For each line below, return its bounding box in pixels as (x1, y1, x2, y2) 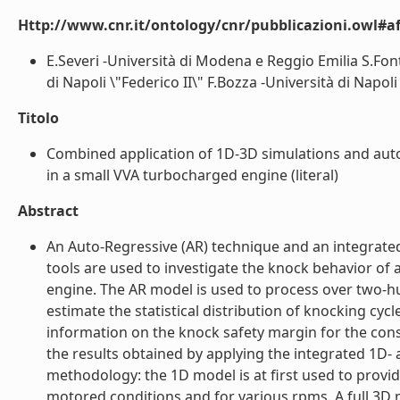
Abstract (18, 201, 79, 221)
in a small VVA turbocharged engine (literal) (46, 165, 338, 185)
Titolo (18, 108, 59, 128)
